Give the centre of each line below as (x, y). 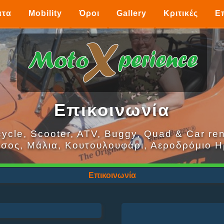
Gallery (131, 13)
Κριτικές (180, 13)
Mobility (45, 13)
